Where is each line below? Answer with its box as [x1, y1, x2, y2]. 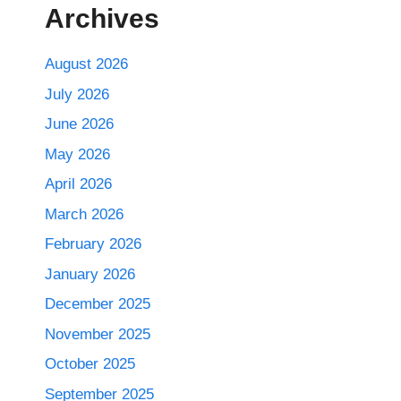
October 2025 [45, 355, 135, 373]
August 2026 [45, 55, 128, 73]
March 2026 [45, 205, 124, 223]
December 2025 [45, 295, 150, 313]
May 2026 [45, 145, 110, 163]
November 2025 [45, 325, 150, 343]
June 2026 [45, 115, 114, 133]
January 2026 [45, 265, 135, 283]
